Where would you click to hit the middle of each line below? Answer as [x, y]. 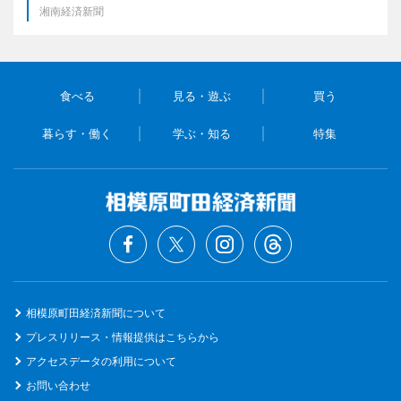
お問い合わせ [58, 385]
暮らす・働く [77, 133]
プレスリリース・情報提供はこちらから [123, 337]
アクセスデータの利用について [101, 361]
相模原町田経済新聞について [96, 313]
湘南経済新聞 [72, 11]
